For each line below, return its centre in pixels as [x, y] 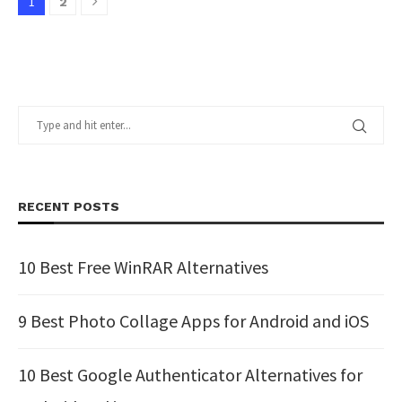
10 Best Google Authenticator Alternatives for [190, 375]
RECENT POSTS [69, 206]
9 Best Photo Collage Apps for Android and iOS [193, 321]
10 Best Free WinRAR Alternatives [143, 267]
